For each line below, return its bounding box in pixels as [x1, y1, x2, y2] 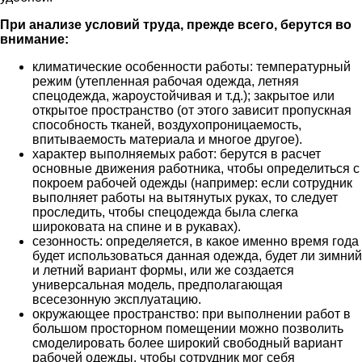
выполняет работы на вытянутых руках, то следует [32, 190, 338, 204]
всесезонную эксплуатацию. [32, 292, 201, 306]
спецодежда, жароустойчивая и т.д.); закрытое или [32, 88, 335, 103]
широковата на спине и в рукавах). [32, 219, 241, 234]
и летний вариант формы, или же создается [32, 263, 294, 277]
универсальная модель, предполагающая [32, 277, 283, 292]
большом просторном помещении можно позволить [32, 321, 343, 335]
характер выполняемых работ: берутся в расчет [32, 146, 321, 161]
